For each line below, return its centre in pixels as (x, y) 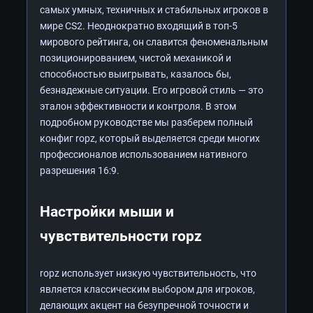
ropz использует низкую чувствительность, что (148, 273)
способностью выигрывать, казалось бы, (136, 74)
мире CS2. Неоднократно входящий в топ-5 (139, 26)
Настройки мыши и (107, 211)
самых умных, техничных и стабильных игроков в (154, 9)
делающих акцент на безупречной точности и (144, 305)
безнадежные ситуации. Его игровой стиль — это (152, 90)
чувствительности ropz (121, 236)
